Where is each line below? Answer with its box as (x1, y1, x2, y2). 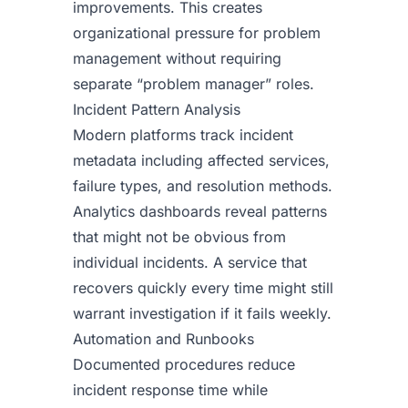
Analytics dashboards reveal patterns (73, 202, 327, 220)
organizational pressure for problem (73, 24, 321, 42)
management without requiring (73, 49, 281, 67)
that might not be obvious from (73, 228, 286, 246)
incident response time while (73, 381, 268, 399)
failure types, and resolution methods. (73, 177, 332, 195)
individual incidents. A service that (73, 253, 307, 271)
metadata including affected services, (73, 151, 330, 169)
